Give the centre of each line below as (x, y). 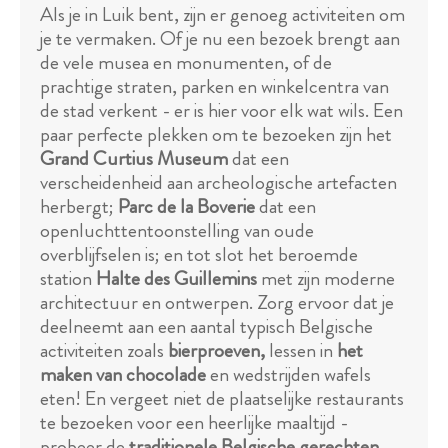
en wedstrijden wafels (288, 375)
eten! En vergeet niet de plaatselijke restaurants (222, 399)
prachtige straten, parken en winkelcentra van (214, 87)
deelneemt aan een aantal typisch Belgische (206, 327)
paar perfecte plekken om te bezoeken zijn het (216, 135)
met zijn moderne (326, 279)
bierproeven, (216, 351)
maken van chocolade (123, 375)
